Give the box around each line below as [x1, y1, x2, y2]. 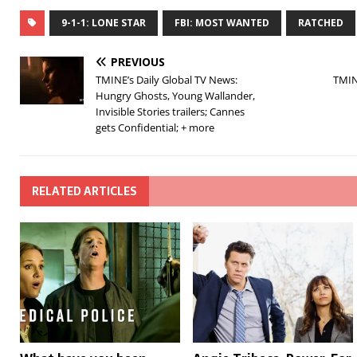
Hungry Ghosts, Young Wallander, [96, 88, 255, 104]
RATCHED [298, 16, 343, 30]
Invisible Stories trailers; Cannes [96, 104, 245, 120]
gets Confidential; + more [96, 120, 214, 135]
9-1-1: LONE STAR [61, 16, 146, 30]
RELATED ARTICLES [32, 182, 137, 201]
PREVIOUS [111, 54, 165, 70]
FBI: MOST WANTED [175, 16, 269, 30]
